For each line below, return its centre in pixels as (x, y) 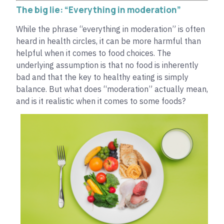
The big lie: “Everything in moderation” (98, 9)
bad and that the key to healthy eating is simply (102, 77)
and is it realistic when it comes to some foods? (101, 101)
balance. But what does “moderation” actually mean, (112, 89)
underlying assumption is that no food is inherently (107, 65)
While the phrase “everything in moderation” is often (110, 29)
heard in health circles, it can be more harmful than (108, 41)
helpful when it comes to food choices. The (93, 53)
